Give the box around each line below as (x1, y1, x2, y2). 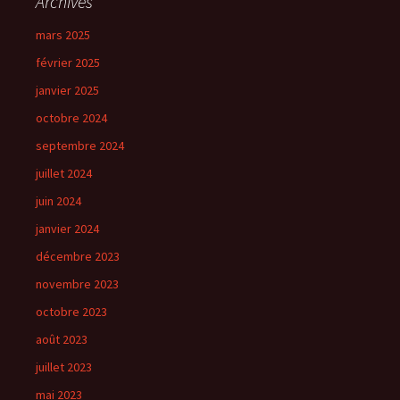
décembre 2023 (36, 248, 120, 264)
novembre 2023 (36, 276, 119, 292)
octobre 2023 (36, 304, 107, 320)
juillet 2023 (36, 359, 92, 375)
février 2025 (36, 54, 100, 71)
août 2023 (36, 331, 87, 347)
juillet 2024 (36, 165, 92, 181)
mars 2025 (36, 27, 90, 43)
